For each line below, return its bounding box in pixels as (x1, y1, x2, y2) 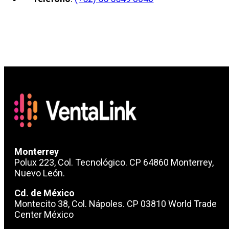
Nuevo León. (14, 168, 65, 179)
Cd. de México (14, 188, 75, 199)
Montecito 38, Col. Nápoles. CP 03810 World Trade (14, 198, 217, 210)
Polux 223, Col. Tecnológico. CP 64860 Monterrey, (14, 157, 214, 168)
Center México (14, 209, 74, 220)
